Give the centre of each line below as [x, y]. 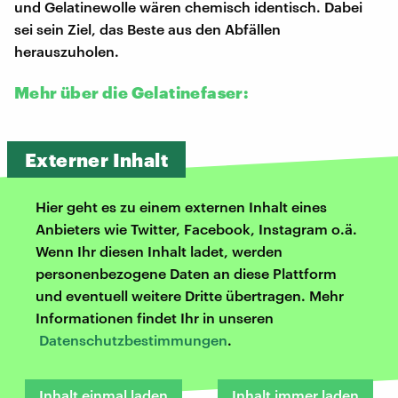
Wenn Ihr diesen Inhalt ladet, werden [159, 251]
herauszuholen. [67, 51]
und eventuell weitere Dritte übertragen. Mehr [190, 295]
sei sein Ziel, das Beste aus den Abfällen [147, 28]
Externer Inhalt [96, 159]
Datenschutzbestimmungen [133, 339]
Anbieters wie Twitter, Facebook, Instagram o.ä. [196, 228]
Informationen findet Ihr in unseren [155, 317]
